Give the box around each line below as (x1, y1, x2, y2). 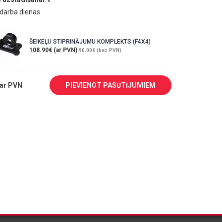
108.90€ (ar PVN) (29, 46, 79, 54)
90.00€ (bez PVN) (79, 47, 121, 53)
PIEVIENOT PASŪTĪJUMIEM (65, 81, 156, 89)
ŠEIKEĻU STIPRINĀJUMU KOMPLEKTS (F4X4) (29, 38, 151, 45)
